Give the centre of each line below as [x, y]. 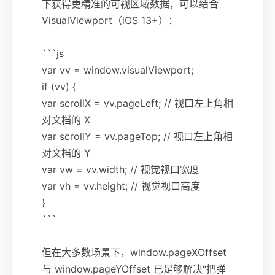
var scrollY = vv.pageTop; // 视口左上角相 [137, 136]
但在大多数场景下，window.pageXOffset [134, 252]
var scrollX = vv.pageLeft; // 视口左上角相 [137, 103]
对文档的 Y [66, 153]
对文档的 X [66, 119]
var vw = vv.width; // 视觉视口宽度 [121, 169]
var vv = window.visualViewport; [118, 70]
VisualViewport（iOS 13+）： [110, 20]
